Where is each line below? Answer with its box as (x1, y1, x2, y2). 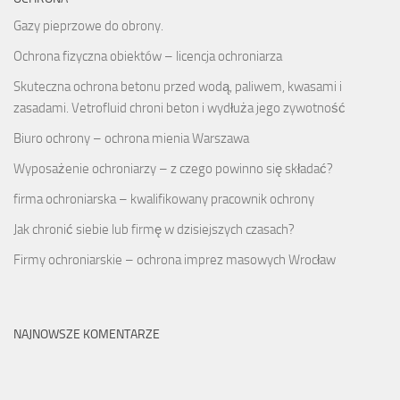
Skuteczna (13, 78, 73, 95)
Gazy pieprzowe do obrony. (13, 17, 163, 34)
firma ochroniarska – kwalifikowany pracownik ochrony (13, 190, 314, 207)
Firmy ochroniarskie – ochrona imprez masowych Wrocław (13, 251, 336, 268)
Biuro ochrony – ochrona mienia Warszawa (13, 129, 249, 146)
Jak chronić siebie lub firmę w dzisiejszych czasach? (13, 221, 295, 237)
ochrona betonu (73, 78, 161, 95)
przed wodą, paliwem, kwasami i (161, 78, 342, 95)
